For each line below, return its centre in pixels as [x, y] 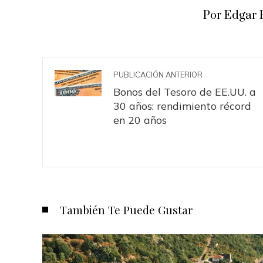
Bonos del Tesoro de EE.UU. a [185, 92]
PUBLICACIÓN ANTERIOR [158, 75]
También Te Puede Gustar [127, 210]
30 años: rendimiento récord [182, 106]
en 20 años [140, 120]
